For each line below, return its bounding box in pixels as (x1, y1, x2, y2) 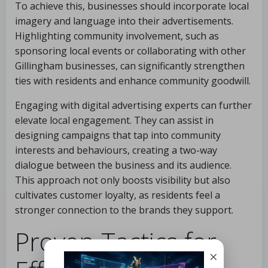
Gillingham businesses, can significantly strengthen (15, 59, 245, 72)
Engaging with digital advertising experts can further (15, 99, 252, 112)
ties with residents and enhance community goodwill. (15, 74, 251, 87)
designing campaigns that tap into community (15, 129, 221, 142)
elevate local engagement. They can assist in (15, 114, 214, 127)
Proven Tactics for (15, 224, 217, 258)
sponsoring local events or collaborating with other (15, 44, 246, 57)
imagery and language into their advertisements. (15, 14, 233, 28)
